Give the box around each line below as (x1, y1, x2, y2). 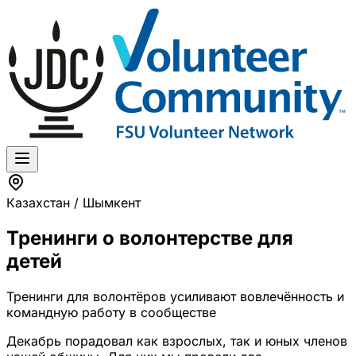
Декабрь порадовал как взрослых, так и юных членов (6, 332, 347, 349)
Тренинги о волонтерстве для (6, 226, 293, 250)
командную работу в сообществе (6, 304, 216, 320)
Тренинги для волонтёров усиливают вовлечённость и (6, 288, 344, 304)
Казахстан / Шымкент (6, 195, 141, 211)
